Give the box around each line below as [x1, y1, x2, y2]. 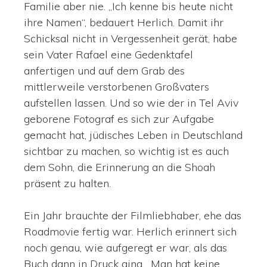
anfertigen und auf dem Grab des [24, 64, 185, 78]
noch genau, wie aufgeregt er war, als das [24, 241, 227, 255]
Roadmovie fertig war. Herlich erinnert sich [24, 225, 237, 239]
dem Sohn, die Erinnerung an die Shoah [24, 160, 215, 175]
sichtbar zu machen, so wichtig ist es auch [24, 144, 229, 159]
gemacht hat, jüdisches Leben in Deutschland [24, 128, 243, 142]
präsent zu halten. [24, 176, 111, 191]
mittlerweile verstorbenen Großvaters [24, 80, 209, 94]
